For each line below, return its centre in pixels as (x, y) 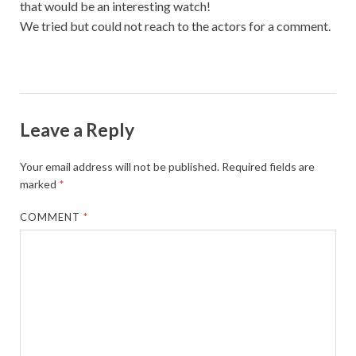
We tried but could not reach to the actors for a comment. (175, 26)
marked (39, 184)
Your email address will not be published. (120, 166)
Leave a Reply (77, 129)
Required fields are (268, 166)
